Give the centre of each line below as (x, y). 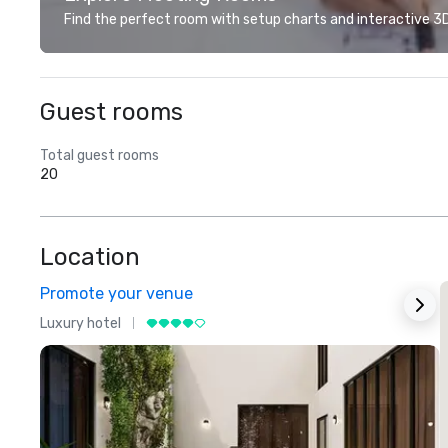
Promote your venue (116, 293)
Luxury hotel (80, 323)
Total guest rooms (99, 155)
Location (90, 257)
